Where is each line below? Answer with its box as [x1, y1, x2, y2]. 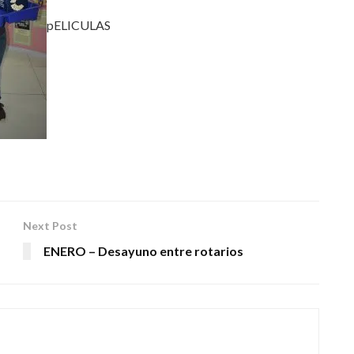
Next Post [23, 219, 77, 232]
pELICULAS [47, 17, 111, 32]
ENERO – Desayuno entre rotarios [43, 243, 243, 258]
